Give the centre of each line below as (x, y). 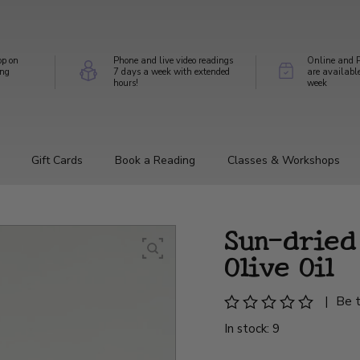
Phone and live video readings (173, 60)
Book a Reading (155, 160)
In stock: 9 (252, 328)
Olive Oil (279, 264)
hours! (125, 83)
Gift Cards (57, 160)
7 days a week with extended (171, 72)
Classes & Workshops (284, 160)
